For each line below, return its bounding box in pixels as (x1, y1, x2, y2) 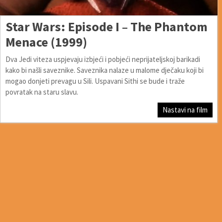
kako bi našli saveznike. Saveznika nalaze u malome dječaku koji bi (5, 65, 204, 75)
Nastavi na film (163, 105, 208, 114)
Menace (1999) (5, 33, 87, 50)
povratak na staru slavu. (5, 87, 78, 97)
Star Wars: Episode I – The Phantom (5, 18, 208, 35)
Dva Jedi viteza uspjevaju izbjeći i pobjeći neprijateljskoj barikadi (5, 54, 200, 64)
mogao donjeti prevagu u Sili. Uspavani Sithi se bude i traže (5, 76, 185, 86)
